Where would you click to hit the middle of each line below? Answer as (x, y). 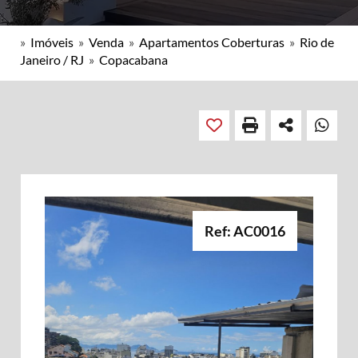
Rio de (317, 42)
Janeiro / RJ (52, 60)
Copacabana (133, 60)
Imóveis (52, 42)
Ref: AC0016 (245, 231)
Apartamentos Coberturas (212, 42)
